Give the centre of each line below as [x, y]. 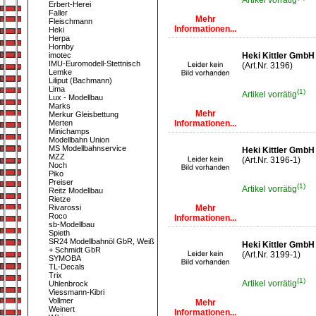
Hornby [61, 47]
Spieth [59, 233]
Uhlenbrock [68, 284]
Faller [58, 13]
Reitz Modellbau [76, 190]
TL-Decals [67, 267]
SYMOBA [65, 258]
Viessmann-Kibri [77, 292]
